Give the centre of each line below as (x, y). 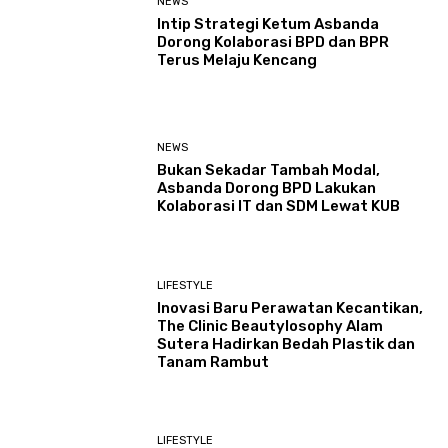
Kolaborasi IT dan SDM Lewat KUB (279, 206)
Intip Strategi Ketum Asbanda (268, 24)
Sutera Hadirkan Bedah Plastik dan (286, 343)
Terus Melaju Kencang (237, 60)
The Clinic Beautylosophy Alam (270, 325)
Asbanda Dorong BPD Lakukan (267, 188)
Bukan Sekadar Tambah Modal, (269, 170)
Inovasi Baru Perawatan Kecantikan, (290, 307)
